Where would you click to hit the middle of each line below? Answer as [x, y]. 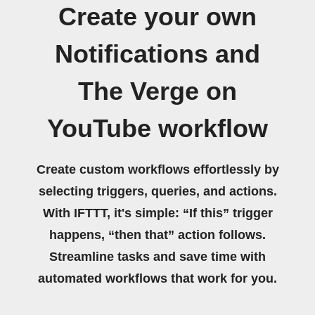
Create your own [157, 17]
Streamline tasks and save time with [157, 256]
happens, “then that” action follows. [157, 234]
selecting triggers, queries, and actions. [157, 191]
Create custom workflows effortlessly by [157, 169]
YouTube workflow [157, 128]
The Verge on [157, 91]
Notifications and [157, 54]
